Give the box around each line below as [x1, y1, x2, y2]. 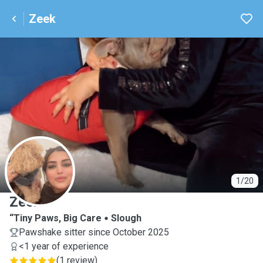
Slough [111, 213, 141, 224]
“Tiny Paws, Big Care [9, 213, 102, 224]
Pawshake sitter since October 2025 [19, 227, 169, 238]
